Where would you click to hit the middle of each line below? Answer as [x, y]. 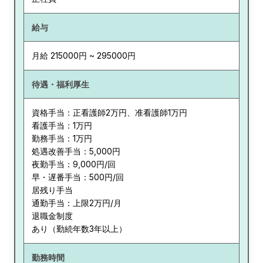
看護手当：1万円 [62, 126]
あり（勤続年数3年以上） [79, 229]
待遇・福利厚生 [60, 84]
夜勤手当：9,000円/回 [73, 164]
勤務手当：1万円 [62, 139]
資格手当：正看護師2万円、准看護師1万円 [109, 113]
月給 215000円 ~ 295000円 [83, 56]
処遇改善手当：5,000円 [76, 151]
